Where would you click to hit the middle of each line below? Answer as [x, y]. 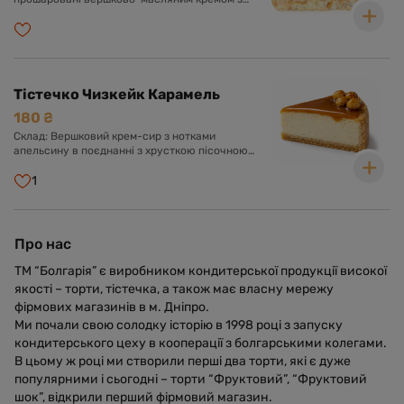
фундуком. [41, 42]
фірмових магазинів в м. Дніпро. [112, 307]
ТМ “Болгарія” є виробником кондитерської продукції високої [201, 271]
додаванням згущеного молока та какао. [119, 14]
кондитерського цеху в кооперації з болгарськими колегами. [201, 343]
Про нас [43, 244]
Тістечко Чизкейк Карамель [117, 94]
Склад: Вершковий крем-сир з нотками [115, 136]
